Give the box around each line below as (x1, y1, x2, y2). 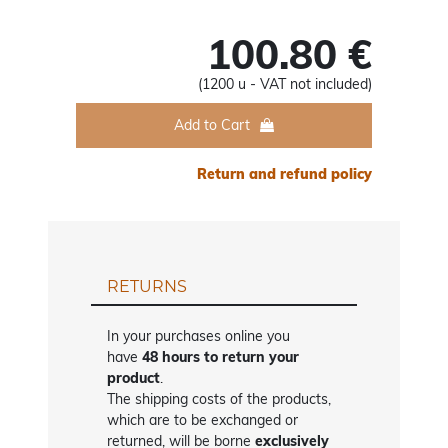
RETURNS (107, 277, 188, 297)
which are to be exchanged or (107, 411, 299, 430)
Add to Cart (173, 116, 250, 135)
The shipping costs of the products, (107, 390, 332, 409)
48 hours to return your (138, 348, 300, 367)
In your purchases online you (107, 327, 291, 346)
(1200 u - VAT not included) (197, 75, 372, 94)
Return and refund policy (196, 165, 372, 184)
